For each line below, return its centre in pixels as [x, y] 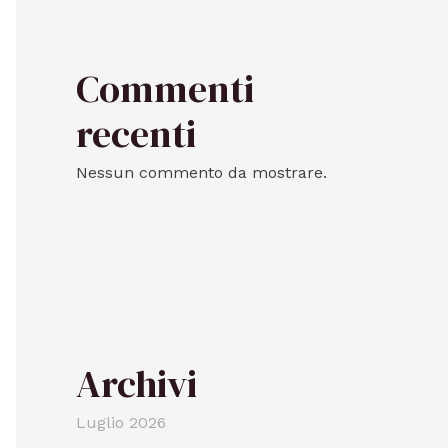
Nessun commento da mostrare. [201, 172]
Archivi [136, 383]
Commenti [165, 88]
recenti [136, 133]
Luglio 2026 [121, 422]
